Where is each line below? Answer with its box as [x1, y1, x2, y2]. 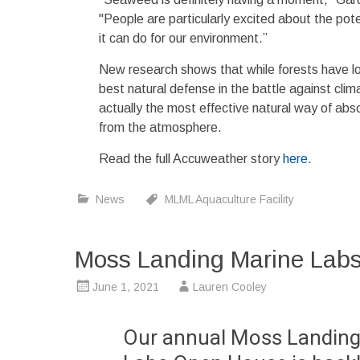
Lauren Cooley [193, 280, 267, 294]
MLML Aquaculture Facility [165, 193, 294, 207]
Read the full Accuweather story [99, 152, 283, 166]
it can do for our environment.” [99, 31, 268, 46]
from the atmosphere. [99, 121, 222, 135]
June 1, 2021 [92, 280, 159, 294]
